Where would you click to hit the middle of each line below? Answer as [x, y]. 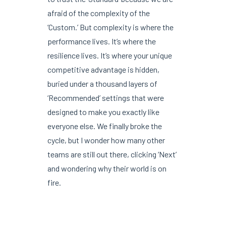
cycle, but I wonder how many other [106, 140]
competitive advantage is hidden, [103, 69]
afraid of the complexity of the [98, 13]
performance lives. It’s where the [101, 41]
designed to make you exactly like [103, 111]
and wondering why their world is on [107, 168]
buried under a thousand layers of [102, 83]
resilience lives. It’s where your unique [109, 55]
